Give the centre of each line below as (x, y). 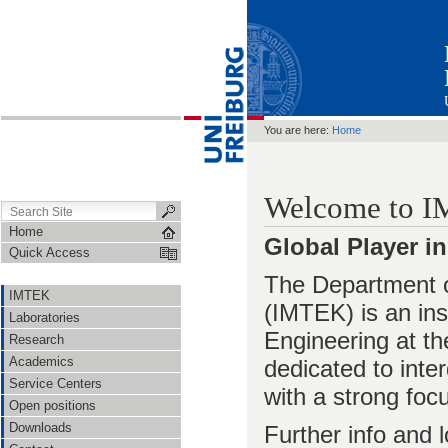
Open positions (52, 405)
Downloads (40, 427)
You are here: (296, 130)
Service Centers (55, 383)
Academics (41, 361)
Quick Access (49, 252)
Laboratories (44, 317)
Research (36, 339)
